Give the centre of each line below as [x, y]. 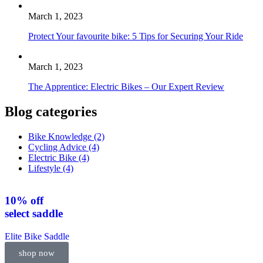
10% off [24, 200]
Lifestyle [44, 168]
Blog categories [51, 112]
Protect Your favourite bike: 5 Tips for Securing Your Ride [136, 36]
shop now [37, 253]
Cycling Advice [57, 147]
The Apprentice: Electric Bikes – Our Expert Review [126, 87]
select [17, 213]
